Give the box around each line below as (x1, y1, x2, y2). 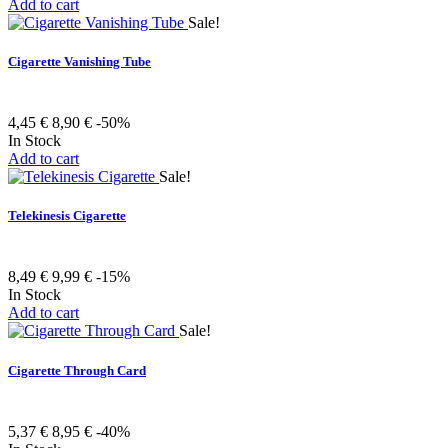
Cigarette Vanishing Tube (8, 53, 151, 69)
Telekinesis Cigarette (8, 208, 126, 224)
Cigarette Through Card (8, 362, 146, 378)
